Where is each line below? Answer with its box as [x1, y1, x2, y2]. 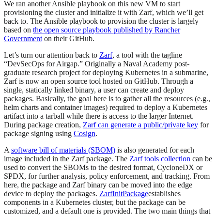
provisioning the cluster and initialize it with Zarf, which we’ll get [4, 8, 203, 16]
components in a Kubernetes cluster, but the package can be [4, 198, 186, 206]
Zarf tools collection [129, 154, 190, 163]
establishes [148, 189, 181, 198]
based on [4, 25, 33, 34]
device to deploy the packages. [4, 189, 99, 198]
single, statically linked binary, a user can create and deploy [4, 85, 184, 94]
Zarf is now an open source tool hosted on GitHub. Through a [4, 77, 193, 85]
